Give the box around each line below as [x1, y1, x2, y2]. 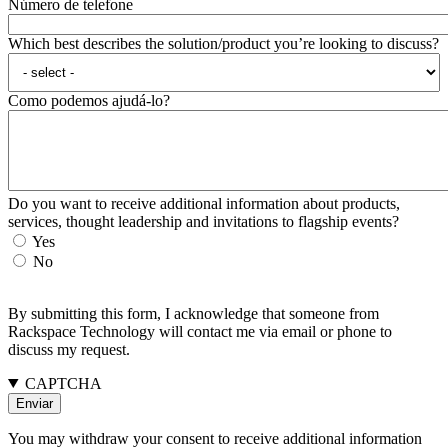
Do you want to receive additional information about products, [8, 194, 400, 212]
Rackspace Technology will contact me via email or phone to [8, 322, 392, 340]
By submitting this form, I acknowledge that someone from [8, 304, 379, 322]
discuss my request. [8, 340, 130, 358]
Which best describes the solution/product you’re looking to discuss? [8, 34, 439, 52]
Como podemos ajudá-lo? [8, 91, 170, 109]
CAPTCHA [24, 374, 102, 392]
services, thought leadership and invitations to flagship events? [8, 212, 399, 230]
